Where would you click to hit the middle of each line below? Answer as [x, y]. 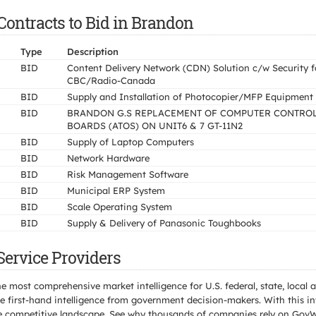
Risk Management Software [128, 174]
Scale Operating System [120, 207]
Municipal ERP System [116, 190]
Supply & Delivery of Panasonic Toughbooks [164, 223]
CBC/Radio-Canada [111, 80]
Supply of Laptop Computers [130, 142]
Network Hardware [108, 158]
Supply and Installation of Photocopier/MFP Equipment [190, 97]
